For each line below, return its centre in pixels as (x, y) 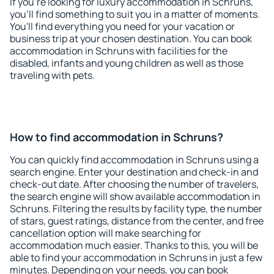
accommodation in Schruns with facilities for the (119, 51)
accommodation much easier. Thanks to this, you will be (134, 245)
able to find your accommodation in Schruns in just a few (136, 257)
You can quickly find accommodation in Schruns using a (134, 160)
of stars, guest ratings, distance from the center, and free (137, 221)
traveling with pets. (52, 75)
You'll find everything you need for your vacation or (122, 26)
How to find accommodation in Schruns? (117, 137)
